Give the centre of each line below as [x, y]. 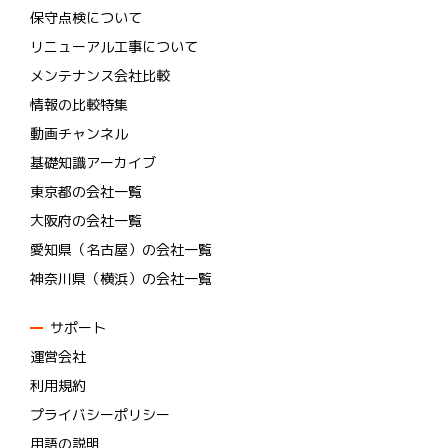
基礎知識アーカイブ [93, 162]
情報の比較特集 [79, 104]
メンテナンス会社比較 [100, 75]
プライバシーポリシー [100, 414]
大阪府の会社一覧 [86, 220]
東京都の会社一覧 [86, 191]
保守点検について [86, 17]
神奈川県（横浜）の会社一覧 [121, 278]
